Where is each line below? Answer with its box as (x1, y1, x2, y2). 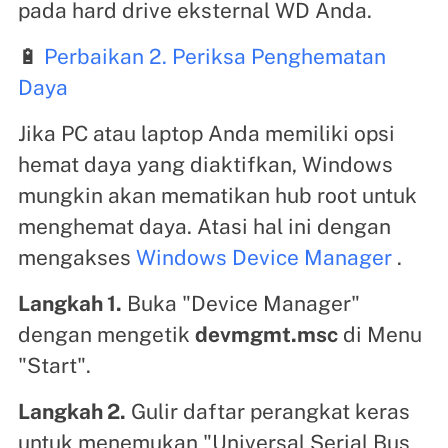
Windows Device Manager (135, 244, 392, 270)
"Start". (17, 352, 91, 378)
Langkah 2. (17, 398, 126, 424)
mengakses (17, 244, 136, 270)
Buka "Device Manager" (121, 290, 360, 316)
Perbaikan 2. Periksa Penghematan (43, 43, 386, 69)
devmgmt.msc (194, 321, 338, 347)
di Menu (337, 321, 422, 347)
